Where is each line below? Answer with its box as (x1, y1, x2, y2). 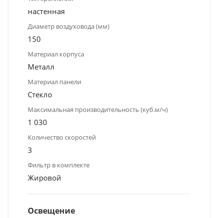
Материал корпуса (28, 50, 84, 59)
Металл (28, 62, 54, 72)
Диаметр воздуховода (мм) (28, 22, 109, 31)
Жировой (28, 173, 61, 183)
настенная (28, 6, 65, 17)
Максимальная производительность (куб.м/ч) (28, 105, 168, 114)
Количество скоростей (28, 133, 96, 142)
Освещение (28, 205, 75, 217)
